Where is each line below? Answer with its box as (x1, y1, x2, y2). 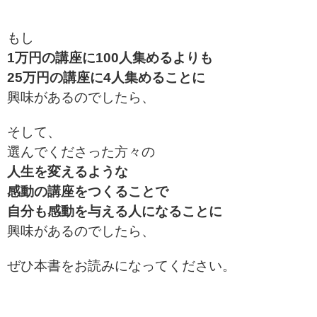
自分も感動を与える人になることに (7, 203, 222, 219)
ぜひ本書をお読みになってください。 (7, 258, 236, 273)
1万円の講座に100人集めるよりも (7, 50, 213, 65)
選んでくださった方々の (7, 144, 155, 159)
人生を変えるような (7, 163, 128, 179)
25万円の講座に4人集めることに (7, 69, 205, 85)
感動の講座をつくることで (7, 183, 168, 199)
